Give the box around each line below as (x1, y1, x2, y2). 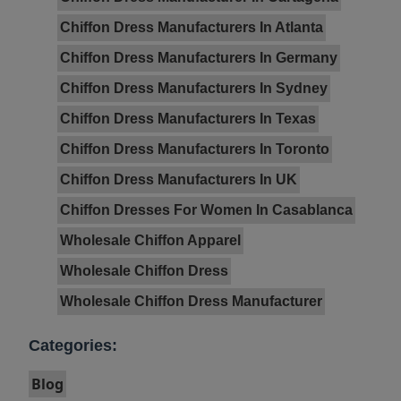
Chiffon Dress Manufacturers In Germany (60, 50, 337, 66)
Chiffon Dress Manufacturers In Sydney (60, 81, 328, 97)
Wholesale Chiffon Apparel (60, 233, 241, 249)
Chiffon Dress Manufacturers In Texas (60, 111, 316, 127)
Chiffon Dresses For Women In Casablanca (60, 202, 353, 218)
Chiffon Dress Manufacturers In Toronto (60, 141, 329, 158)
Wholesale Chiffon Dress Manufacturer (60, 294, 322, 310)
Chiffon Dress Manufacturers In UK (60, 172, 297, 188)
